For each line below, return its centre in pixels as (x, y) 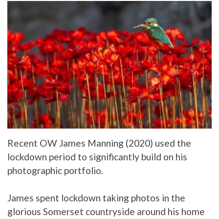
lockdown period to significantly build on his (97, 157)
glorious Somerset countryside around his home (106, 212)
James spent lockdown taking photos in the (96, 198)
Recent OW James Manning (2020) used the (99, 143)
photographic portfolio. (55, 171)
